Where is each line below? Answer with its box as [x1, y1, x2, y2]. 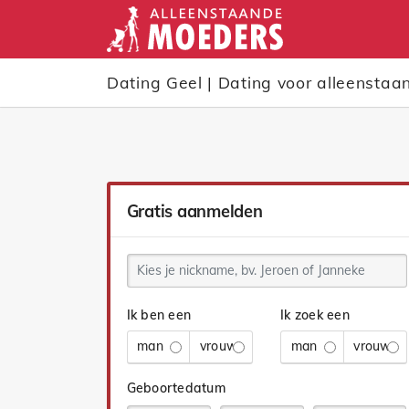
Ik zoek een [280, 306, 350, 323]
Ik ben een [126, 306, 191, 323]
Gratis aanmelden [126, 200, 263, 222]
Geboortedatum [126, 379, 225, 396]
